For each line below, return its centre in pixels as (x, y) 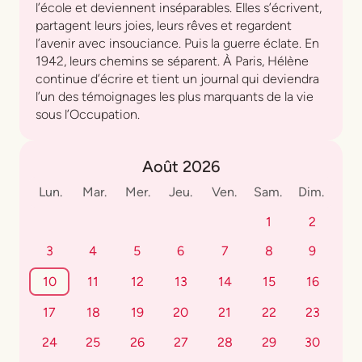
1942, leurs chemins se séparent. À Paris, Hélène (172, 61)
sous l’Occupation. (88, 115)
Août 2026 (181, 167)
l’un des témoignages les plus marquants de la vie (175, 97)
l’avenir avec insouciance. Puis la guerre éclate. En (177, 44)
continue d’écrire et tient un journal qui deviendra (177, 79)
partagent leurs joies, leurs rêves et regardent (164, 26)
